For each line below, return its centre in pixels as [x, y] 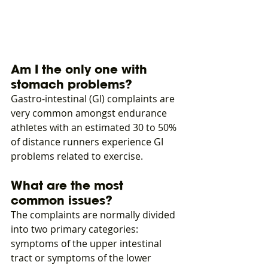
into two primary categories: [76, 229]
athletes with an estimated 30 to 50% [95, 128]
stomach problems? [71, 84]
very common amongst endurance [90, 113]
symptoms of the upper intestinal [87, 244]
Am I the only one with [81, 69]
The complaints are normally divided [94, 215]
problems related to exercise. [77, 156]
